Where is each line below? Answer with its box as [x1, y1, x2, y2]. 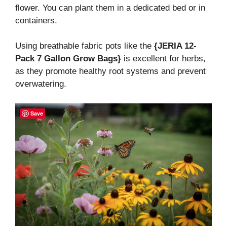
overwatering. [15, 79, 66, 89]
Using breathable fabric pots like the [15, 41, 154, 51]
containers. [15, 15, 57, 25]
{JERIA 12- [154, 41, 197, 51]
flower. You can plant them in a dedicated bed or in [15, 3, 205, 13]
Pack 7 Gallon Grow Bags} [15, 54, 121, 63]
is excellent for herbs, [121, 54, 206, 63]
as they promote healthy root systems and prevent [15, 66, 206, 76]
